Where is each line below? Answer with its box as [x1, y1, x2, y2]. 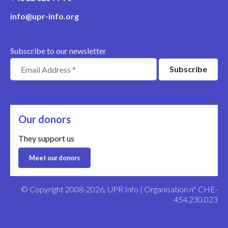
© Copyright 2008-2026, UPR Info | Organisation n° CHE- [21, 184, 218, 194]
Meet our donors [29, 153, 80, 162]
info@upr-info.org [10, 11, 79, 21]
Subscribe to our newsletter [10, 45, 106, 55]
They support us [18, 133, 74, 144]
